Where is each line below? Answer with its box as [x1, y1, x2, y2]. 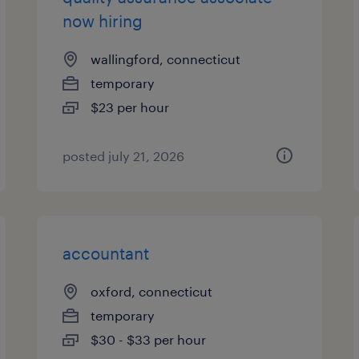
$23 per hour [91, 99, 170, 115]
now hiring [63, 11, 143, 30]
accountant [63, 244, 150, 263]
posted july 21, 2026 [63, 148, 185, 163]
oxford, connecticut [91, 284, 213, 299]
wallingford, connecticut [91, 51, 241, 67]
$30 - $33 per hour [91, 332, 207, 347]
